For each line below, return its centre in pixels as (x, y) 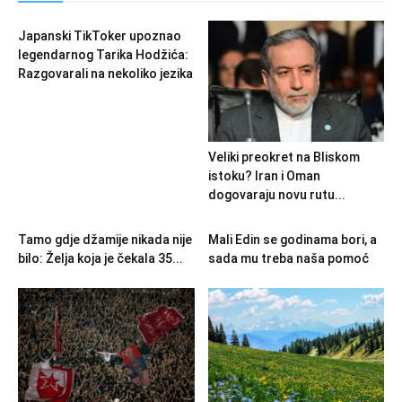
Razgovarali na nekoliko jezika (105, 74)
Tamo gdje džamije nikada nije (105, 240)
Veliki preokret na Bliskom (284, 157)
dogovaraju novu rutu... (276, 195)
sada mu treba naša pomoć (288, 259)
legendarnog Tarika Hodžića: (103, 55)
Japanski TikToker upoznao (100, 36)
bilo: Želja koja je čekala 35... (100, 259)
